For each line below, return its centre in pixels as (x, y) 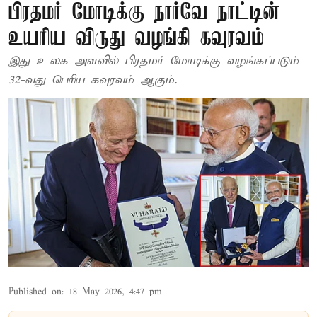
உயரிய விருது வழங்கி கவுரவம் (136, 39)
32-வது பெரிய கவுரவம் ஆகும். (93, 80)
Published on (35, 292)
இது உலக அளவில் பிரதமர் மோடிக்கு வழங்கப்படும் (154, 61)
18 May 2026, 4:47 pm (115, 292)
